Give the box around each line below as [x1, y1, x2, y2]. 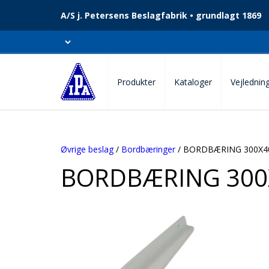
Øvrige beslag [61, 144, 113, 155]
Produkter [117, 76, 156, 88]
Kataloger [174, 76, 212, 88]
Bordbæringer [121, 144, 175, 155]
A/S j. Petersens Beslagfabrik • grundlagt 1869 [61, 10, 261, 21]
